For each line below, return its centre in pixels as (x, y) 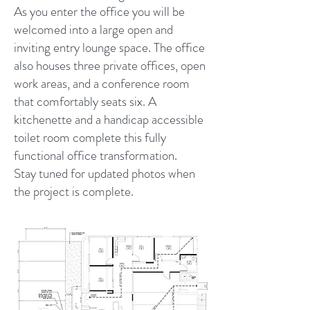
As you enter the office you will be (99, 11)
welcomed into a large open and (93, 29)
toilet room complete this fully (90, 137)
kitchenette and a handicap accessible (109, 119)
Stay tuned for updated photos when (104, 173)
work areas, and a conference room (102, 83)
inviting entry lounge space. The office (109, 47)
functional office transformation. (95, 155)
